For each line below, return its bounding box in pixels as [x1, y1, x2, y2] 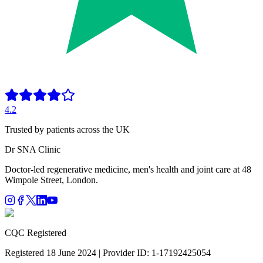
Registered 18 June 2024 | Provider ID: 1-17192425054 [5, 248, 211, 258]
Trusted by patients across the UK [5, 124, 130, 135]
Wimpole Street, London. [5, 175, 98, 186]
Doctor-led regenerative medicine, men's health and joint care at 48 [5, 164, 251, 175]
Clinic [36, 144, 60, 155]
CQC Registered [5, 228, 66, 238]
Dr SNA [5, 144, 36, 155]
